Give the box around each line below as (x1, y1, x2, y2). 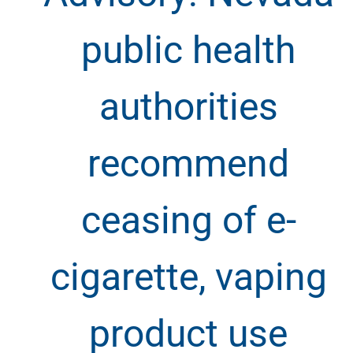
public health (81, 27, 295, 72)
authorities (98, 84, 278, 129)
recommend (87, 140, 289, 186)
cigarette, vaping (50, 254, 327, 299)
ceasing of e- (80, 197, 296, 243)
